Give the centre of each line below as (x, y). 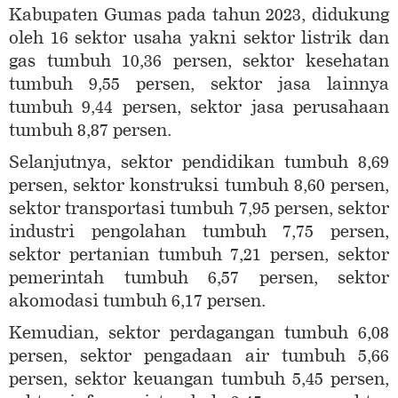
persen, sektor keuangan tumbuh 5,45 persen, (199, 378)
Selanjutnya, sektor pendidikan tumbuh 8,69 (199, 162)
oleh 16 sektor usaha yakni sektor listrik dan (199, 37)
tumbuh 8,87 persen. (90, 130)
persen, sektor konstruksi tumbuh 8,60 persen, (199, 185)
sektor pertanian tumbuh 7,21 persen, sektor (199, 254)
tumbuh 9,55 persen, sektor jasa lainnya (199, 84)
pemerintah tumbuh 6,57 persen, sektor (199, 277)
